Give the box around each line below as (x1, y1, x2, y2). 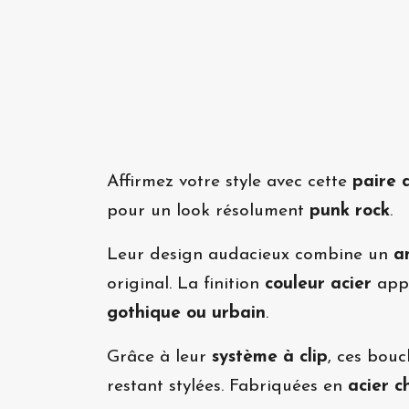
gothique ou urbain (107, 305, 266, 322)
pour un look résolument (107, 203, 309, 220)
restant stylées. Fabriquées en (107, 378, 348, 395)
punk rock (309, 203, 390, 220)
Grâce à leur (107, 349, 212, 366)
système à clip (212, 349, 328, 366)
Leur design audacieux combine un (107, 246, 393, 264)
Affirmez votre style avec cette (107, 173, 352, 191)
